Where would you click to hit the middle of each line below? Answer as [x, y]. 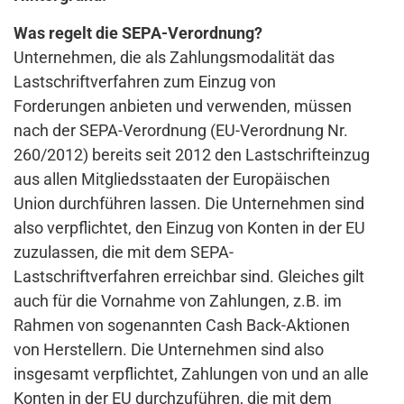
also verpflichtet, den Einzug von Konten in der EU [189, 228]
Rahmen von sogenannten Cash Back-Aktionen [182, 326]
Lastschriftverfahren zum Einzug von [145, 82]
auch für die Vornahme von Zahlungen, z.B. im [178, 301]
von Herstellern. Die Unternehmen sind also [169, 350]
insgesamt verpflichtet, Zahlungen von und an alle [191, 374]
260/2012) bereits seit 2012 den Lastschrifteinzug [192, 155]
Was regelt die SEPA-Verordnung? [138, 33]
